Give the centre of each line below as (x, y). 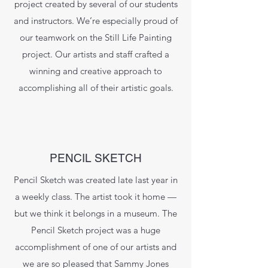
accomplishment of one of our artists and (96, 247)
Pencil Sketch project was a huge (96, 230)
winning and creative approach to (96, 71)
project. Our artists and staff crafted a (96, 54)
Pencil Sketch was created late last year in (96, 180)
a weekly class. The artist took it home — (96, 197)
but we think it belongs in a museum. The (96, 213)
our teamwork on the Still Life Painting (96, 37)
